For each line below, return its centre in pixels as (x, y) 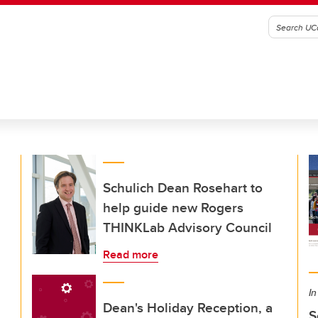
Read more (131, 254)
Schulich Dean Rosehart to (183, 187)
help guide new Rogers (173, 207)
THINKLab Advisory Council (187, 227)
